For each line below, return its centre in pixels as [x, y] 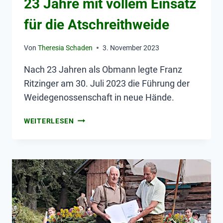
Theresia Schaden [65, 48]
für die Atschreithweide [97, 24]
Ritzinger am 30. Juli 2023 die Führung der [107, 83]
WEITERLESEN [49, 121]
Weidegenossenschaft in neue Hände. [99, 97]
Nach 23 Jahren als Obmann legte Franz [103, 69]
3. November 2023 [131, 48]
